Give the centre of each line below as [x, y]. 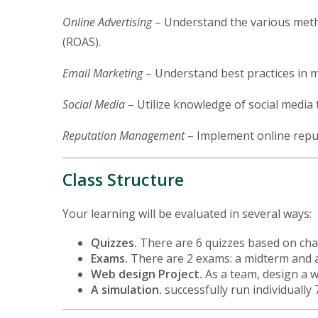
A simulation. [126, 289]
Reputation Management [124, 135]
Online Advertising [107, 22]
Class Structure [123, 179]
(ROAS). [83, 42]
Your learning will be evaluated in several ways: [188, 213]
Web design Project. [148, 274]
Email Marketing [103, 73]
